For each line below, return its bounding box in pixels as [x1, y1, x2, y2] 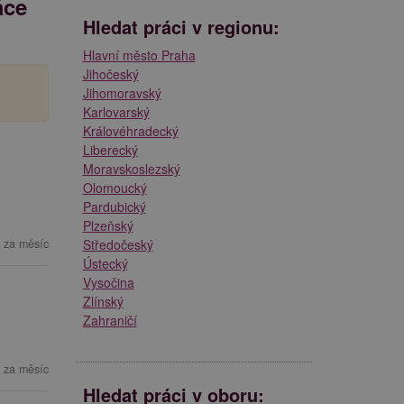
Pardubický [82, 197, 146, 216]
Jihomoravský [82, 83, 161, 102]
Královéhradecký [82, 121, 179, 140]
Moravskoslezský [82, 159, 180, 178]
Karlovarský [82, 102, 150, 121]
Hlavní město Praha [82, 45, 196, 64]
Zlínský [82, 291, 124, 310]
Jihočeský [82, 64, 139, 83]
